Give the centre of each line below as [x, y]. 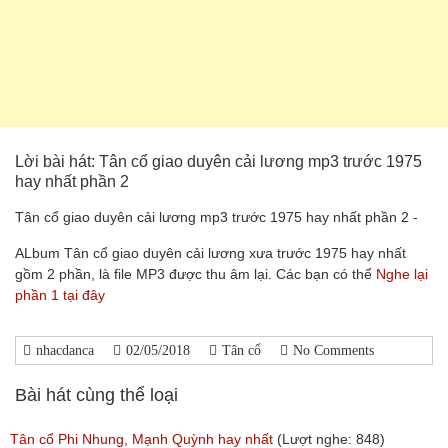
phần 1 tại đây [60, 295]
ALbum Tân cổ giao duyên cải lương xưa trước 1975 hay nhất [210, 253]
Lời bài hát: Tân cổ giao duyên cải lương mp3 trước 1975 [218, 161]
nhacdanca [65, 350]
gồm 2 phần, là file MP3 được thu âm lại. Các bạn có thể [195, 274]
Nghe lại [402, 274]
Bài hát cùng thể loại [96, 395]
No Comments [333, 350]
